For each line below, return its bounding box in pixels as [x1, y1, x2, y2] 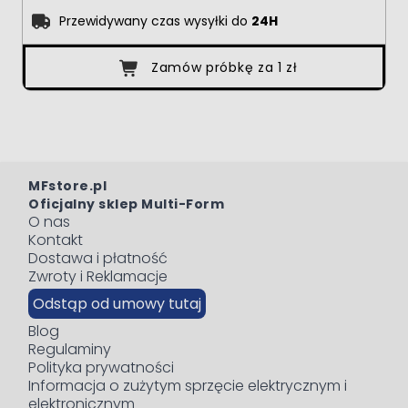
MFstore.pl [28, 176, 107, 195]
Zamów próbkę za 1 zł [150, 57, 298, 76]
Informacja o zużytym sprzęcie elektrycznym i [28, 374, 347, 396]
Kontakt [28, 229, 83, 250]
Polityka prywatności [28, 356, 174, 378]
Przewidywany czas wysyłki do [59, 12, 251, 31]
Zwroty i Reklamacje [28, 265, 168, 287]
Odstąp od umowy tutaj [33, 292, 201, 314]
